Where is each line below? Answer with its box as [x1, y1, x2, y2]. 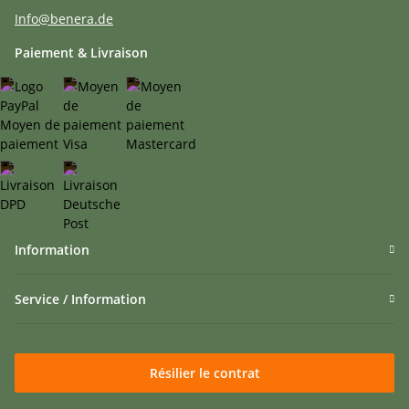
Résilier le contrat [149, 364, 260, 383]
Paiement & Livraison [15, 44, 148, 62]
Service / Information [15, 290, 146, 309]
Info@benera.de [15, 10, 113, 28]
